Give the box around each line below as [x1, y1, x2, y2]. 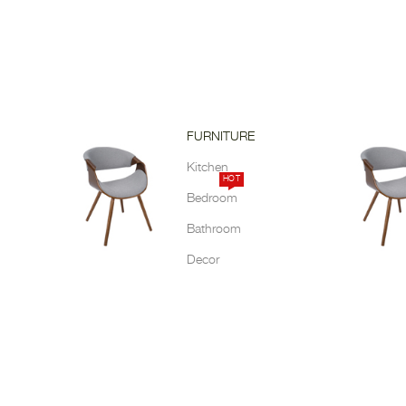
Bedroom [187, 192, 237, 206]
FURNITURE [187, 130, 255, 144]
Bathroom [187, 223, 241, 237]
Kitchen [187, 161, 228, 175]
